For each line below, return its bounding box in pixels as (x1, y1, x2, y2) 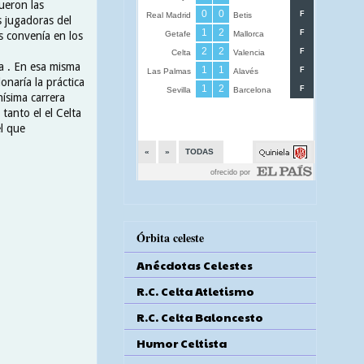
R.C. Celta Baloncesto (136, 308, 263, 325)
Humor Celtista (136, 334, 227, 351)
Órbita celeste (136, 228, 204, 246)
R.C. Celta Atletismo (136, 282, 254, 299)
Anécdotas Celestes (136, 256, 253, 273)
